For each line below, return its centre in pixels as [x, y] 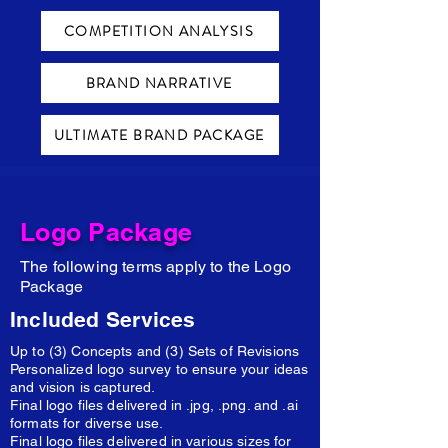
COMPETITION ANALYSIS [159, 31]
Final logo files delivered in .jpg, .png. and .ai [154, 405]
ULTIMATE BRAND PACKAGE [159, 135]
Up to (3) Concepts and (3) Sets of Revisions [155, 351]
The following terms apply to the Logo [155, 266]
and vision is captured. [83, 387]
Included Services [103, 319]
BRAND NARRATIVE [159, 83]
